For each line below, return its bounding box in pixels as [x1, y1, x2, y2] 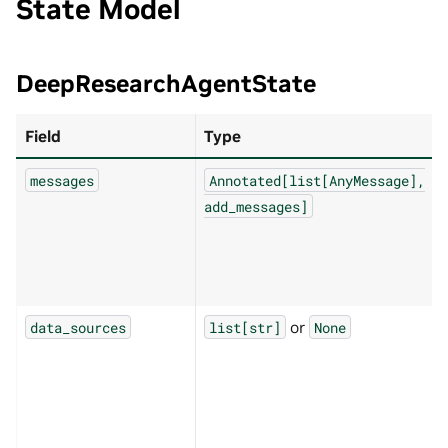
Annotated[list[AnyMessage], [209, 170, 425, 190]
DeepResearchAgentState [16, 67, 316, 99]
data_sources [30, 317, 126, 337]
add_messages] [204, 196, 308, 216]
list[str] [209, 317, 281, 337]
